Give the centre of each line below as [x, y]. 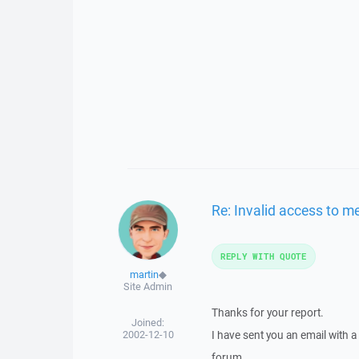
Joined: [148, 323]
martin [144, 274]
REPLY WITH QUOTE [263, 256]
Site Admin [148, 286]
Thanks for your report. [267, 313]
